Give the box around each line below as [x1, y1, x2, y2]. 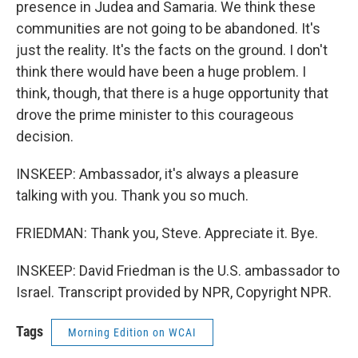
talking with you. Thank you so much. [16, 187, 249, 204]
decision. [16, 128, 74, 145]
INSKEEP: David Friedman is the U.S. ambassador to [16, 262, 340, 279]
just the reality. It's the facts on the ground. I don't [16, 42, 328, 58]
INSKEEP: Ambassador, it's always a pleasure [16, 165, 299, 182]
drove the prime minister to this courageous [16, 106, 294, 123]
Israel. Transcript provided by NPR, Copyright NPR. [16, 284, 332, 300]
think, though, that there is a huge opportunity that [16, 85, 328, 101]
